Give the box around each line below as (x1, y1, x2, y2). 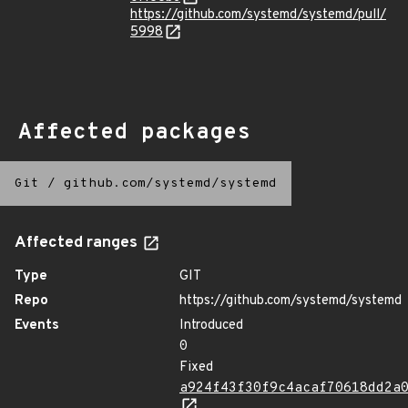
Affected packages (18, 119, 250, 147)
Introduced (179, 317, 243, 334)
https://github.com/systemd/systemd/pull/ (130, 6, 386, 24)
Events (15, 317, 59, 334)
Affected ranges (15, 233, 141, 253)
